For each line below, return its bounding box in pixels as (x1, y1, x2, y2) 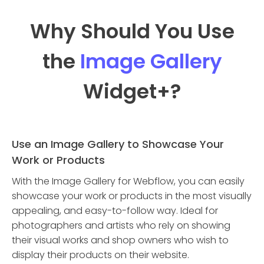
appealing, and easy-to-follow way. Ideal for (12, 204, 218, 217)
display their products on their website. (12, 248, 189, 262)
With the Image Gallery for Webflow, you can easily (12, 174, 245, 188)
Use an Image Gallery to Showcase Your (12, 137, 224, 151)
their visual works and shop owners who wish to (12, 233, 229, 247)
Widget (83, 77, 157, 105)
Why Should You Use (29, 17, 235, 45)
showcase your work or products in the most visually (12, 189, 252, 203)
